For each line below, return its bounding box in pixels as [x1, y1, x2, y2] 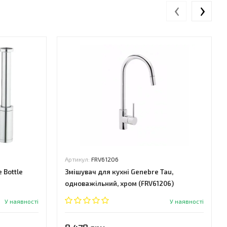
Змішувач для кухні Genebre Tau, [65, 168, 173, 176]
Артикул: [65, 156, 91, 163]
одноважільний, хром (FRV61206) [65, 179, 174, 187]
